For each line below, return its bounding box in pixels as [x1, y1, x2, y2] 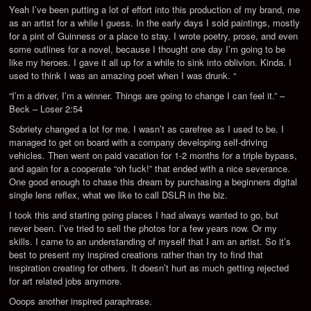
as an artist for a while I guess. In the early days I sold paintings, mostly [9, 15, 301, 29]
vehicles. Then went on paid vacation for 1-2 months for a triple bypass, [9, 148, 298, 162]
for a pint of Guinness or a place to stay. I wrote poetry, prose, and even [9, 28, 299, 42]
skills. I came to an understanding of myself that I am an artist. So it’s [9, 234, 292, 248]
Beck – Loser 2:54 [9, 101, 83, 115]
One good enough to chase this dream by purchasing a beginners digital [9, 174, 298, 188]
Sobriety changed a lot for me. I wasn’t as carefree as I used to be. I [9, 121, 285, 135]
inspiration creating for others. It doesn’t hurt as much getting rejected [9, 260, 289, 274]
